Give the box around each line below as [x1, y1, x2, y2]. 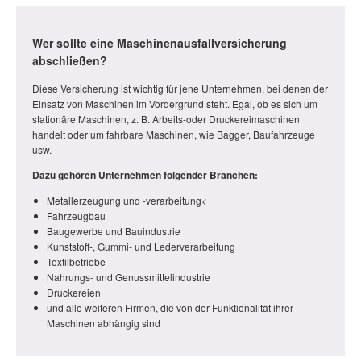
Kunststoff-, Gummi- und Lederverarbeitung [47, 239, 235, 254]
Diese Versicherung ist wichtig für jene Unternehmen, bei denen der [32, 81, 328, 96]
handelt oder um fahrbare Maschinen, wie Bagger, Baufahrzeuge [32, 127, 315, 142]
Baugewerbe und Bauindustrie [47, 224, 180, 239]
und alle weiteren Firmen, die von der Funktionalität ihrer [47, 301, 293, 315]
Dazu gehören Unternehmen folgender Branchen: [32, 168, 258, 183]
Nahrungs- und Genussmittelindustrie [47, 270, 210, 284]
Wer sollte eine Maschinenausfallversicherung [32, 35, 287, 52]
